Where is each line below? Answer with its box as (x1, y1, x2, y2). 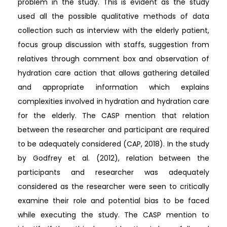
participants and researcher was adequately (18, 167, 209, 177)
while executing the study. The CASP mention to (18, 209, 209, 220)
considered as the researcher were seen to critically (18, 181, 209, 192)
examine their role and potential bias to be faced (18, 195, 209, 206)
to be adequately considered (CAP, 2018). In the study (18, 138, 209, 149)
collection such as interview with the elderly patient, (18, 25, 209, 35)
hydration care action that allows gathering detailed (18, 67, 209, 78)
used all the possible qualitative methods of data (18, 11, 209, 21)
